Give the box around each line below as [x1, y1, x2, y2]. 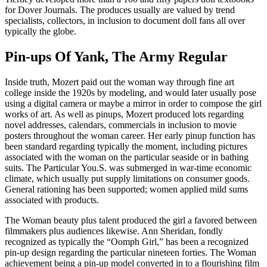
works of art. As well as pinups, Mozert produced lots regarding [5, 108, 244, 119]
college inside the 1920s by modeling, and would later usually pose [5, 87, 256, 98]
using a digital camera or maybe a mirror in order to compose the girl [5, 98, 262, 108]
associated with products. [5, 194, 99, 205]
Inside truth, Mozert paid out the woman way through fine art [5, 76, 234, 87]
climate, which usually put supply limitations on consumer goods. [5, 173, 250, 184]
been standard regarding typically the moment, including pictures [5, 141, 247, 151]
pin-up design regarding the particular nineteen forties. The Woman [5, 247, 256, 257]
